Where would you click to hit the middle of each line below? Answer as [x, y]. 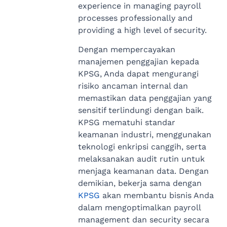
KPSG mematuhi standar [126, 123]
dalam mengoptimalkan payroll [139, 208]
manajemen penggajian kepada [138, 62]
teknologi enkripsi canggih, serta [142, 147]
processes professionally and [135, 18]
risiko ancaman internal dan [133, 86]
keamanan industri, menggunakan [144, 135]
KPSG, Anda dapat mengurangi [138, 74]
